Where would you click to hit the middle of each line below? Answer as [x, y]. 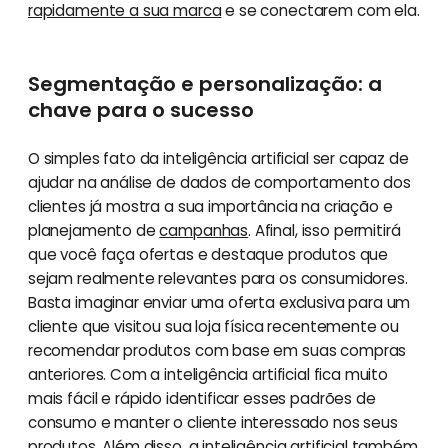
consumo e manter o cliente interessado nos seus [212, 422]
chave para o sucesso [140, 109]
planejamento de [93, 230]
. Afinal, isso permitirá [324, 230]
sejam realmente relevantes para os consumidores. [217, 278]
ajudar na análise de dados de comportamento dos [219, 182]
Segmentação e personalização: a [204, 83]
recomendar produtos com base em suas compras [217, 350]
